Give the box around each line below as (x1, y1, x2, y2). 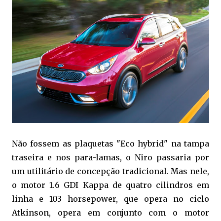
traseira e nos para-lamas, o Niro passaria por (12, 152, 209, 162)
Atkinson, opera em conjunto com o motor (12, 207, 209, 218)
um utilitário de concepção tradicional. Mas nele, (12, 166, 209, 176)
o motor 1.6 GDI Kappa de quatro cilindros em (12, 180, 209, 190)
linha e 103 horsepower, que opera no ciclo (12, 193, 209, 204)
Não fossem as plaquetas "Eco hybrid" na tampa (12, 138, 209, 148)
